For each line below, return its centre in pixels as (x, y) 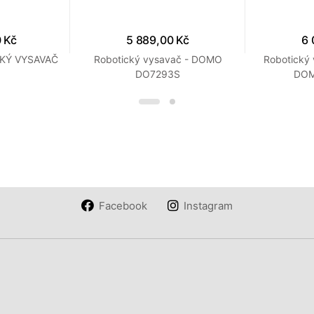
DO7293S (158, 74)
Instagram (208, 205)
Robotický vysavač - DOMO (158, 60)
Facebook (123, 205)
